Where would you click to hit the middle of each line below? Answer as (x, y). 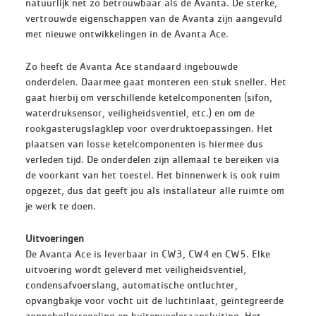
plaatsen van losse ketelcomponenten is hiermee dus (144, 144)
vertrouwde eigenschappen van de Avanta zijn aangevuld (154, 18)
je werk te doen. (62, 206)
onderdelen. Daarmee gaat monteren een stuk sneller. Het (156, 81)
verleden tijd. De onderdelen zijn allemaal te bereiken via (152, 159)
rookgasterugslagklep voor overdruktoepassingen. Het (149, 128)
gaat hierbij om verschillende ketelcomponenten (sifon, (149, 97)
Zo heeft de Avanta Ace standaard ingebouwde (132, 66)
